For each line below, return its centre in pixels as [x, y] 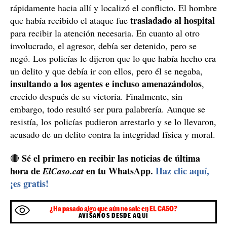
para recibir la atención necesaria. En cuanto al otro [105, 33]
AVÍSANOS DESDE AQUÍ [113, 215]
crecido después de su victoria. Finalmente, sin [96, 96]
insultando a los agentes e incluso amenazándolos [106, 83]
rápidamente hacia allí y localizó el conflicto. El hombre [113, 7]
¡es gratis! [29, 183]
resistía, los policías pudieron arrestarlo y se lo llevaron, [113, 121]
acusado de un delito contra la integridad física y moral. [113, 134]
